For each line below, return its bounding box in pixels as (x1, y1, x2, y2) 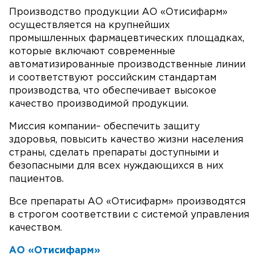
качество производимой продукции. (9, 99, 188, 108)
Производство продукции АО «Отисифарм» (9, 7, 228, 17)
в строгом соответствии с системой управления (9, 210, 249, 219)
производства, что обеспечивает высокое (9, 86, 216, 95)
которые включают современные (9, 46, 175, 56)
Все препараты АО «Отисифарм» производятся (9, 197, 246, 206)
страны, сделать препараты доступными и (9, 148, 219, 157)
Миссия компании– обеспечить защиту (9, 122, 200, 131)
